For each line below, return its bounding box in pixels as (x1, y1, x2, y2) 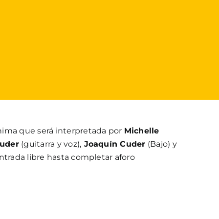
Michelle (124, 126, 159, 135)
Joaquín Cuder (81, 139, 146, 149)
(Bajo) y (145, 139, 177, 149)
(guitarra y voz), (19, 139, 82, 149)
